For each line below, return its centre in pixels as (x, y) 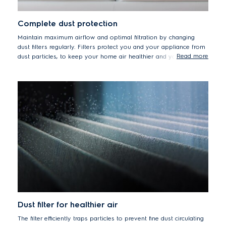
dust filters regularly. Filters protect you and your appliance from (111, 47)
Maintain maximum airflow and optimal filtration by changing (106, 37)
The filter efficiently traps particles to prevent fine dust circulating (111, 218)
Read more (192, 56)
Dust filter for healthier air (68, 205)
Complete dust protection (68, 24)
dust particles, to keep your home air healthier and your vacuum (112, 56)
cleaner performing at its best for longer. (77, 66)
